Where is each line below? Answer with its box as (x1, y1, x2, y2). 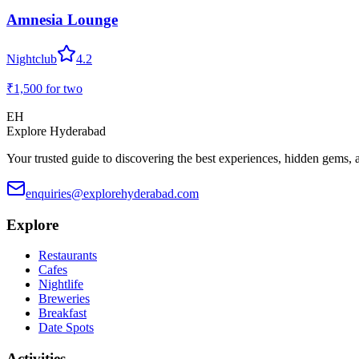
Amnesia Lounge (6, 11, 118, 29)
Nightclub (6, 52, 57, 66)
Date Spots (38, 321, 94, 335)
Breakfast (38, 306, 87, 321)
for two (42, 82, 83, 95)
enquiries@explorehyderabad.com (26, 187, 199, 200)
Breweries (38, 292, 90, 306)
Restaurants (38, 248, 97, 263)
